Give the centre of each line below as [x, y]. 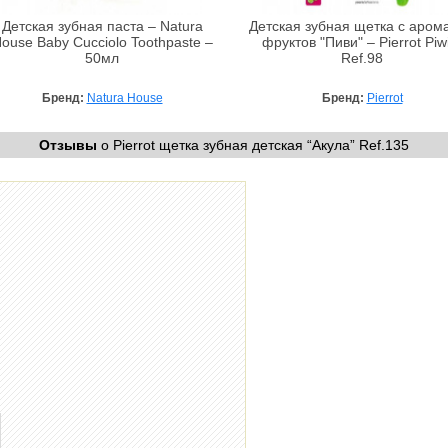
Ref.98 [362, 58]
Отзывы [68, 144]
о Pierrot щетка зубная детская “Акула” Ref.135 [253, 144]
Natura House [124, 97]
